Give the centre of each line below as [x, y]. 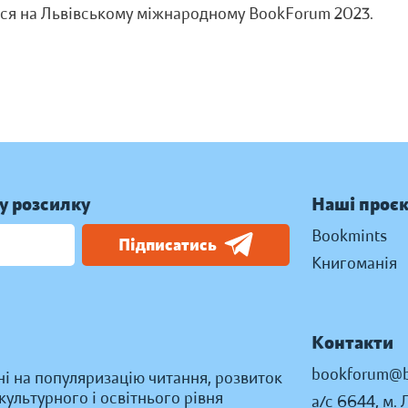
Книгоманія [354, 263]
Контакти [352, 343]
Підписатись [168, 245]
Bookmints [349, 236]
